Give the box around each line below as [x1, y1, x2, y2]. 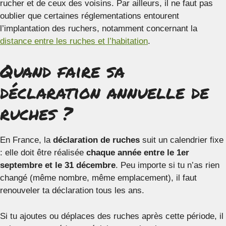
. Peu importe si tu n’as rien [116, 160, 219, 170]
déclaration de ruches [53, 135, 140, 145]
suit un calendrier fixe [140, 135, 223, 145]
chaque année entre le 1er [86, 148, 189, 157]
